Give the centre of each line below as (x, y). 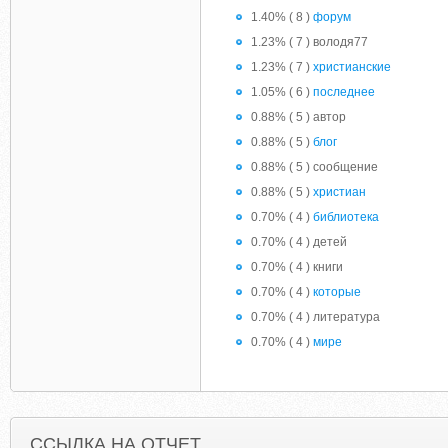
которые (337, 292)
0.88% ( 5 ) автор (298, 117)
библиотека (346, 217)
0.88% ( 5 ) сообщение (314, 167)
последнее (344, 92)
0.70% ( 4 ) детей (299, 242)
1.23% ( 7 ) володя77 (309, 42)
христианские (352, 67)
